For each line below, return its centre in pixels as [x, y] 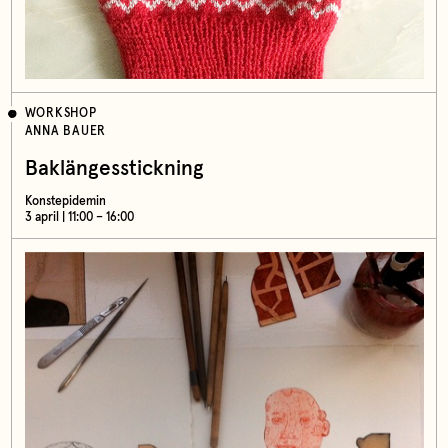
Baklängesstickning [114, 168]
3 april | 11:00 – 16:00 [79, 218]
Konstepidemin [65, 202]
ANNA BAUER [65, 131]
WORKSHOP [60, 113]
